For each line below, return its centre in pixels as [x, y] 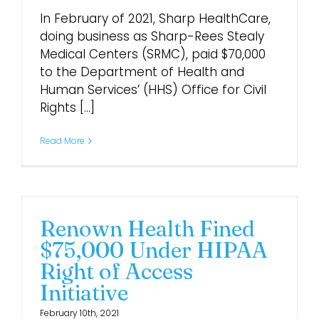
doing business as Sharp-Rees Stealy [152, 36]
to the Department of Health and [142, 72]
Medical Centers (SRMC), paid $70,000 [153, 54]
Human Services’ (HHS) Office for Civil [153, 90]
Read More [62, 141]
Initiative [84, 293]
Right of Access [116, 271]
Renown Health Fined [147, 229]
